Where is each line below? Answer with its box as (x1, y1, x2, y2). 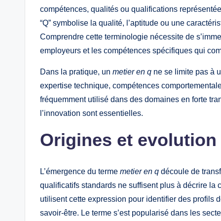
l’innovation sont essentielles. (40, 109, 143, 118)
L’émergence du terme (40, 167, 120, 176)
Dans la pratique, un (40, 68, 112, 76)
